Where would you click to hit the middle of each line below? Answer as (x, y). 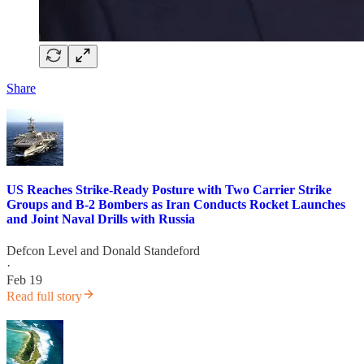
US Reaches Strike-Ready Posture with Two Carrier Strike (169, 189)
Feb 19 (24, 280)
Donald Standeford (151, 251)
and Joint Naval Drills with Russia (101, 219)
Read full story (44, 297)
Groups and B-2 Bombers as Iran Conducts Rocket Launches (176, 204)
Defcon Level (42, 251)
